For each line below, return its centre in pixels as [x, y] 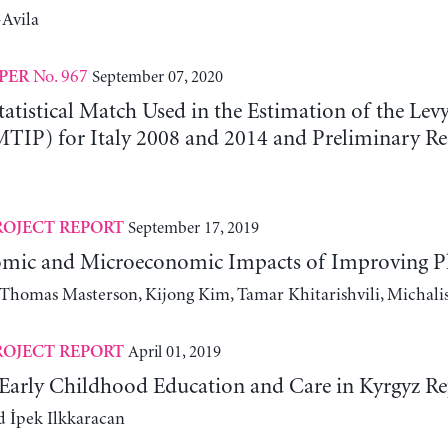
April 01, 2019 [174, 351]
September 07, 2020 [157, 76]
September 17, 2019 [193, 227]
